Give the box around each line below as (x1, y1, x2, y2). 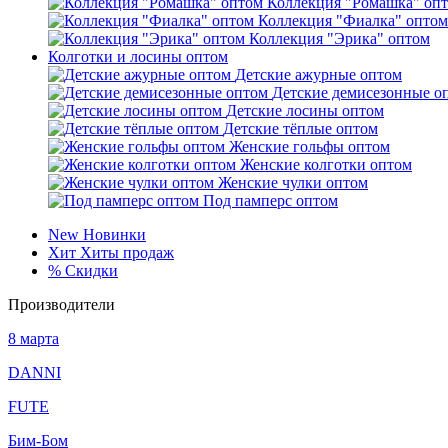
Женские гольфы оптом (229, 138, 390, 155)
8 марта (8, 330, 59, 347)
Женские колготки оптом (240, 156, 412, 173)
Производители (8, 296, 115, 313)
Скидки (65, 262, 118, 279)
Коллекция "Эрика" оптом (249, 30, 430, 47)
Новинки (83, 226, 146, 243)
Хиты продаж (80, 244, 174, 261)
